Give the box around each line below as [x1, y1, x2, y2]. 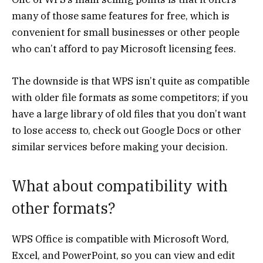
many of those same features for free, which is [12, 9, 230, 23]
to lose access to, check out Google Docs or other [12, 123, 241, 137]
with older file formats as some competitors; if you [12, 90, 248, 104]
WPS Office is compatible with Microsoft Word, [12, 232, 229, 246]
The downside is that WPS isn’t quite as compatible [12, 74, 249, 87]
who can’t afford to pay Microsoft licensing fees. [12, 42, 238, 56]
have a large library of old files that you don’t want [12, 107, 246, 120]
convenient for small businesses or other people [12, 26, 240, 39]
